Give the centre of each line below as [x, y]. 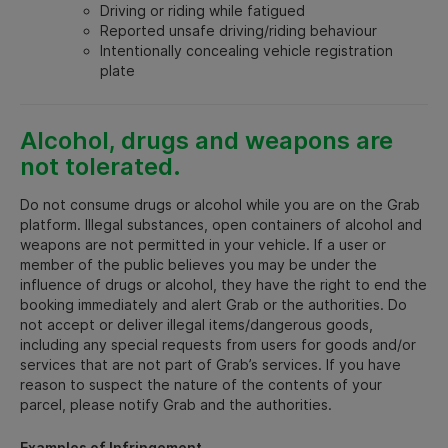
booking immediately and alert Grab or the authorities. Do [213, 304]
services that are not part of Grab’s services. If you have [210, 364]
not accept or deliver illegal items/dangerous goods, [196, 324]
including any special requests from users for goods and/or [218, 344]
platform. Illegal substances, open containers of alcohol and [221, 224]
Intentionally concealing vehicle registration [246, 50]
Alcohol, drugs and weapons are [206, 140]
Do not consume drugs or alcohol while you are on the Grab [220, 204]
